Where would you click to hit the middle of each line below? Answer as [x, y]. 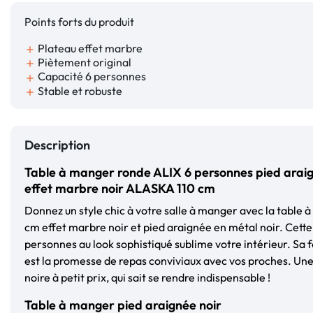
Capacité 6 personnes [91, 77]
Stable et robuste [79, 90]
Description [57, 145]
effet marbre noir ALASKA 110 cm [120, 188]
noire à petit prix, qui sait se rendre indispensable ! [147, 277]
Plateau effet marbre [89, 48]
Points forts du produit [79, 22]
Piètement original [83, 63]
